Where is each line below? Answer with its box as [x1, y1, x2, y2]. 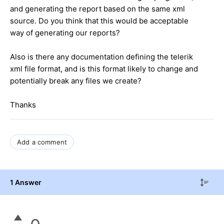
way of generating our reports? [10, 27, 120, 37]
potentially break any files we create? [10, 75, 141, 85]
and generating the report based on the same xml [10, 3, 185, 13]
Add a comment [17, 137, 67, 146]
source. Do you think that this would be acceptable [10, 15, 188, 25]
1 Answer [10, 177, 41, 186]
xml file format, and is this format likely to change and [10, 63, 198, 73]
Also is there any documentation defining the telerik [10, 51, 193, 61]
